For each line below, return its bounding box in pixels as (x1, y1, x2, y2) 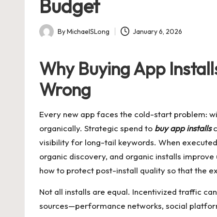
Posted (39, 32, 61, 41)
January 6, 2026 (133, 27, 183, 36)
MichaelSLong (67, 27, 109, 36)
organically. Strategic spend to (39, 123, 155, 133)
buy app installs (155, 123, 211, 133)
